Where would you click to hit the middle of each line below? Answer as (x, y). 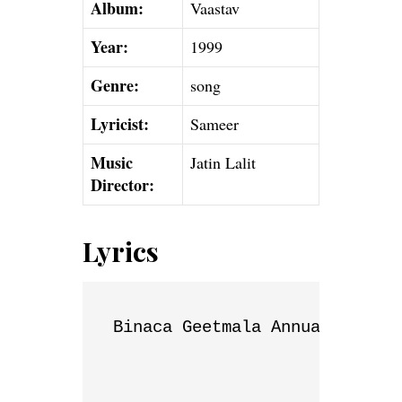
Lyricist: (120, 123)
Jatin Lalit (223, 162)
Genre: (115, 85)
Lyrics (121, 251)
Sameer (214, 123)
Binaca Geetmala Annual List (246, 327)
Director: (122, 184)
